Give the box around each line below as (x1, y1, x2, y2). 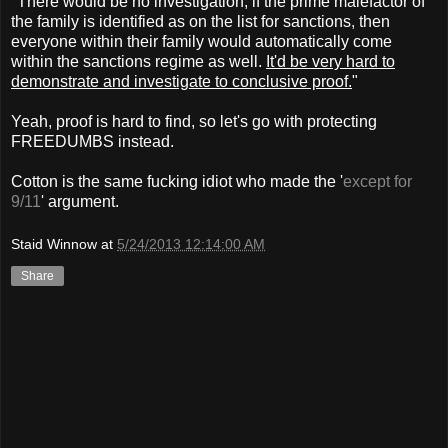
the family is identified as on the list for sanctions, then (11, 12, 390, 30)
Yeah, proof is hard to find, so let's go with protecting (11, 112, 377, 130)
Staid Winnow (11, 236, 97, 253)
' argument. (41, 192, 119, 210)
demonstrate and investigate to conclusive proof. (11, 72, 352, 90)
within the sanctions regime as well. (11, 52, 266, 70)
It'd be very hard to (266, 52, 395, 70)
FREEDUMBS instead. (11, 132, 174, 150)
